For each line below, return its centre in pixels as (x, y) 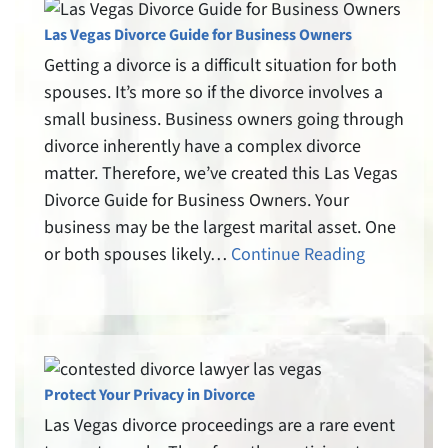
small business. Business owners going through (224, 120)
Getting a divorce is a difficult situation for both (220, 66)
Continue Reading (298, 255)
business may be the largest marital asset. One (220, 228)
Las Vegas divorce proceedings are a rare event (219, 426)
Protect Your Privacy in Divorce (149, 395)
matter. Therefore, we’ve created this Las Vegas (221, 174)
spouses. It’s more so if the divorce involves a (213, 93)
